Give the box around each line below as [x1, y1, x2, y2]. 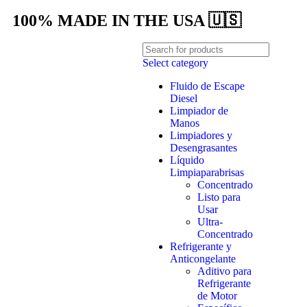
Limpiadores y [169, 130, 232, 141]
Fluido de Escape [169, 80, 245, 92]
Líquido [169, 154, 204, 166]
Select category [142, 57, 208, 69]
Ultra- [197, 216, 223, 228]
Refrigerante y [169, 241, 232, 252]
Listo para [197, 191, 241, 203]
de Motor [197, 290, 237, 302]
